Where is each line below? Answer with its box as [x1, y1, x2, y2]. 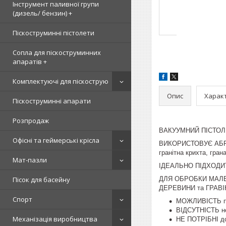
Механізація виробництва [13, 214, 97, 223]
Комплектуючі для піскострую [13, 77, 108, 86]
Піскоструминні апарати [13, 96, 91, 105]
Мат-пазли [13, 155, 47, 164]
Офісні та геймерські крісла [13, 136, 99, 145]
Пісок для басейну [13, 175, 70, 184]
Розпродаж [13, 116, 49, 125]
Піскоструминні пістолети [13, 28, 94, 37]
